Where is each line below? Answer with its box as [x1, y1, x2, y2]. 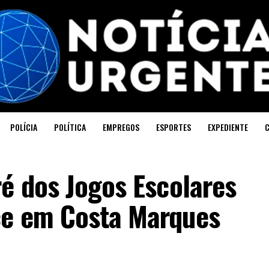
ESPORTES [156, 121, 191, 133]
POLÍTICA [54, 121, 86, 133]
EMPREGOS [103, 121, 139, 133]
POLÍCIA [10, 121, 37, 133]
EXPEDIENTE [208, 121, 248, 133]
